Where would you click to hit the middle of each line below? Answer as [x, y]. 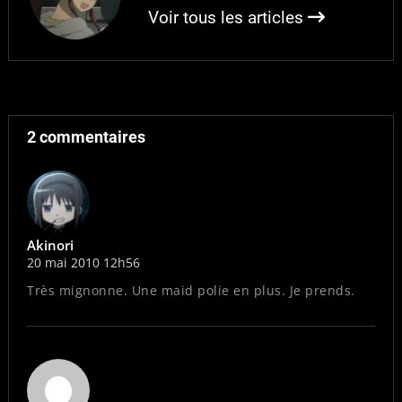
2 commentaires [86, 136]
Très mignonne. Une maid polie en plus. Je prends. [191, 291]
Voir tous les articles [227, 17]
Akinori [50, 245]
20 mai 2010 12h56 [83, 263]
